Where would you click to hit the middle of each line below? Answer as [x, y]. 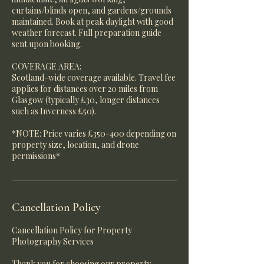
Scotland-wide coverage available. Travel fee [94, 77]
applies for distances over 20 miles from [85, 89]
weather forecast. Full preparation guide [87, 33]
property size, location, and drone [75, 145]
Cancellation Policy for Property [72, 230]
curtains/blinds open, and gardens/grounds [92, 10]
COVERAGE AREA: [47, 66]
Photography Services [53, 241]
